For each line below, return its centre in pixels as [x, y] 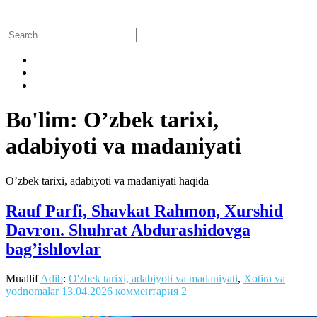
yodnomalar [32, 292]
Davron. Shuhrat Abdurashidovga [128, 230]
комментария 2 [151, 292]
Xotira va [264, 279]
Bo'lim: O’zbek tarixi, [112, 120]
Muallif [23, 279]
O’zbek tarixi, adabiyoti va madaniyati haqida [107, 180]
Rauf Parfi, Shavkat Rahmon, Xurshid [144, 211]
